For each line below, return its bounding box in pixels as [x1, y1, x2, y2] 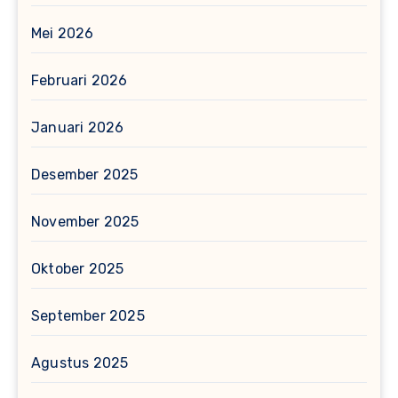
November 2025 [31, 213, 139, 231]
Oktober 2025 [31, 260, 124, 278]
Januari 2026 [31, 119, 124, 137]
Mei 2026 [31, 25, 94, 43]
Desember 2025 [31, 166, 139, 184]
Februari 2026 [31, 72, 128, 90]
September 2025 [31, 307, 145, 325]
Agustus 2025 [31, 354, 129, 372]
